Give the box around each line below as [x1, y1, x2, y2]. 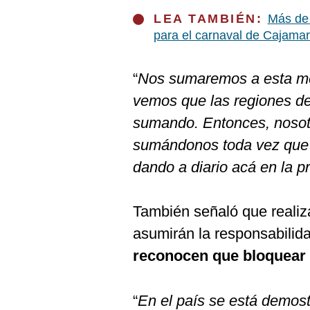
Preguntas [16, 30, 64, 42]
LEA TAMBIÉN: [154, 12, 268, 26]
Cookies [16, 8, 55, 19]
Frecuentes [16, 42, 69, 53]
